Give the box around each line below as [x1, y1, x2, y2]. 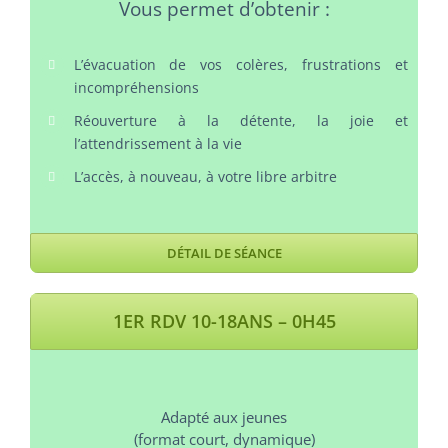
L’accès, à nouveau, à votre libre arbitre [73, 166, 337, 186]
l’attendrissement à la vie [73, 134, 242, 153]
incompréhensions [73, 78, 199, 98]
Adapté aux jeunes [161, 407, 287, 428]
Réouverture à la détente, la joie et [73, 111, 409, 130]
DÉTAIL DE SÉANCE [166, 243, 282, 262]
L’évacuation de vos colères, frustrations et [73, 55, 409, 75]
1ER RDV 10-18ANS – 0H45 [112, 308, 336, 333]
